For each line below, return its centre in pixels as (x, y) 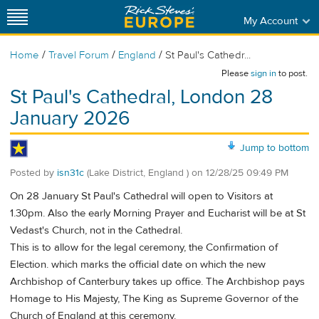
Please (236, 73)
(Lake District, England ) (138, 173)
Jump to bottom (274, 148)
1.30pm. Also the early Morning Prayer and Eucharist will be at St (158, 214)
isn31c (70, 173)
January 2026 (70, 119)
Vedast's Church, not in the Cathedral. (96, 231)
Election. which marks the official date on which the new (138, 265)
